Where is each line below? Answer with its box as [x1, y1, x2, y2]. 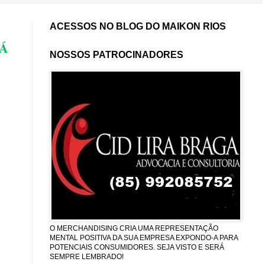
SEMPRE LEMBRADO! [50, 252, 124, 261]
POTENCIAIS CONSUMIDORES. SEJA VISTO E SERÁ [50, 243, 224, 251]
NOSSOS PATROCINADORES [50, 49, 183, 60]
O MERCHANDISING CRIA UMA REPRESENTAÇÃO [50, 224, 218, 232]
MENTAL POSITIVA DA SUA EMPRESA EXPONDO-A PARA [50, 233, 238, 242]
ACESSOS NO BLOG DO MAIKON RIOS [50, 21, 226, 31]
